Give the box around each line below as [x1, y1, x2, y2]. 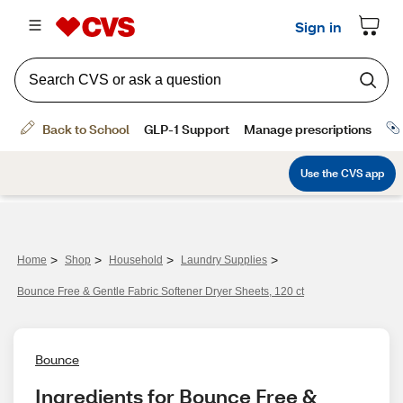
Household [109, 254, 163, 266]
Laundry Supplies [181, 254, 267, 266]
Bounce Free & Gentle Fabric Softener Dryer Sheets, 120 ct [17, 285, 304, 298]
